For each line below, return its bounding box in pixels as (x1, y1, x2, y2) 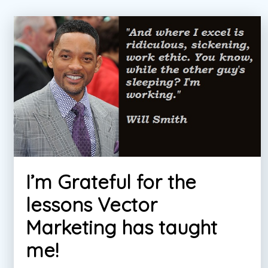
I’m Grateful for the (26, 170, 196, 194)
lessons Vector (26, 193, 157, 217)
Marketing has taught (26, 215, 217, 240)
